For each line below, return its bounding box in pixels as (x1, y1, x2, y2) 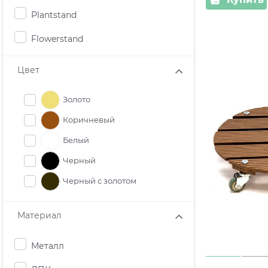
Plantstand (31, 9, 77, 20)
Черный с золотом (63, 176, 136, 186)
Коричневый (63, 115, 115, 125)
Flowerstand (31, 33, 83, 44)
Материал (17, 210, 62, 221)
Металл (31, 240, 64, 251)
